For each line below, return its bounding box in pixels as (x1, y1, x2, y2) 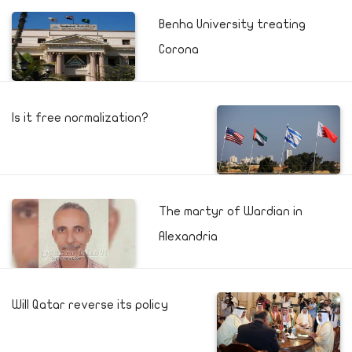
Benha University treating (158, 18, 306, 31)
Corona (158, 43, 199, 56)
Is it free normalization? (12, 112, 148, 124)
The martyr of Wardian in (158, 205, 302, 218)
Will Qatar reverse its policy (12, 299, 168, 311)
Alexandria (158, 230, 218, 243)
